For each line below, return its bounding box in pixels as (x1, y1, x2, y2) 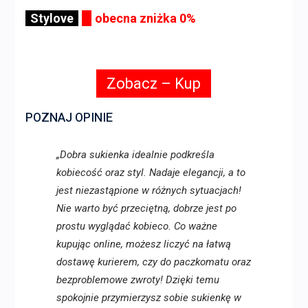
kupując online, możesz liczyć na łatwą (56, 238, 231, 251)
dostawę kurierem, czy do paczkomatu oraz (56, 256, 251, 269)
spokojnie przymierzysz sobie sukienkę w (56, 291, 241, 305)
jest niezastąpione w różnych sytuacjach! (56, 184, 241, 197)
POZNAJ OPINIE (25, 109, 113, 128)
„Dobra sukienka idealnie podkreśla (56, 148, 214, 162)
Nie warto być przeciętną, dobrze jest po (56, 202, 236, 215)
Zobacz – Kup (107, 75, 201, 93)
